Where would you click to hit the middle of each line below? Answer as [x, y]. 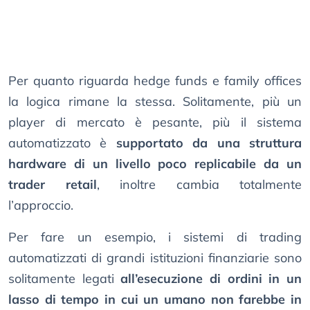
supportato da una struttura [204, 143]
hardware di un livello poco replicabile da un [155, 164]
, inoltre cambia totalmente [199, 185]
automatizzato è [58, 143]
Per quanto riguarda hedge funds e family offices [155, 81]
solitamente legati [65, 279]
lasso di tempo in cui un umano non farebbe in [155, 300]
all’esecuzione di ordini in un [211, 279]
